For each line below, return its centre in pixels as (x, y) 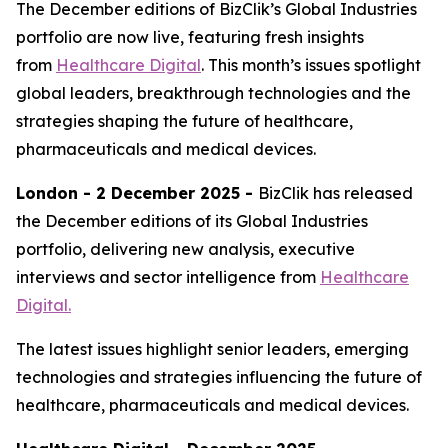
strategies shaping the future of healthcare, (184, 121)
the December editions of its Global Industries (192, 221)
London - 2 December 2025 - (137, 193)
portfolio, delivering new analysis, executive (185, 249)
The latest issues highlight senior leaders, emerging (212, 349)
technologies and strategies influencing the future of (219, 377)
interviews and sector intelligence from (168, 277)
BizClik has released (335, 193)
